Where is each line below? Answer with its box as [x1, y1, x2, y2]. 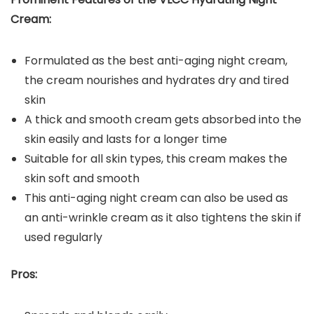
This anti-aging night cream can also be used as [25, 189, 288, 206]
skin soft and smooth [25, 170, 139, 186]
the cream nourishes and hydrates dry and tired [25, 71, 289, 88]
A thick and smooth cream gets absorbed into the [25, 111, 301, 128]
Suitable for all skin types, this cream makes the [25, 150, 287, 167]
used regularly [25, 228, 102, 245]
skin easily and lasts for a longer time [25, 130, 227, 147]
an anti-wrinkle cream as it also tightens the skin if [25, 209, 301, 226]
